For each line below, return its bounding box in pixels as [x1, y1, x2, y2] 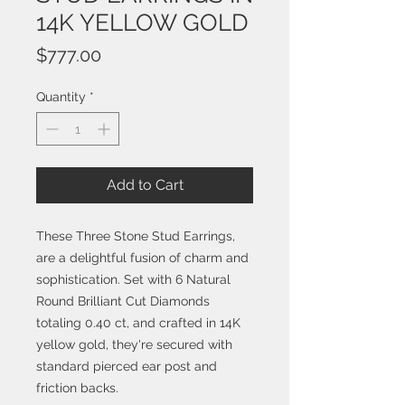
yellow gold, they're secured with [36, 337, 232, 352]
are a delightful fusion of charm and [36, 250, 249, 265]
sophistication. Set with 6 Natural [36, 272, 231, 287]
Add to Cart [106, 176, 184, 193]
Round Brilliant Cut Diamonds [36, 294, 210, 308]
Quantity [36, 89, 86, 104]
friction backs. [36, 381, 118, 395]
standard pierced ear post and [36, 359, 217, 373]
